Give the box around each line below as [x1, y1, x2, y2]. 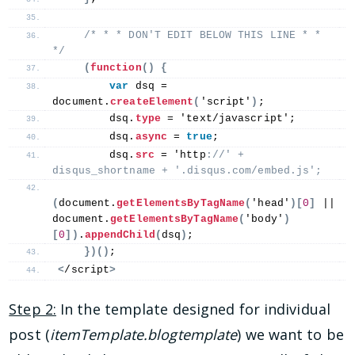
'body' [245, 212, 284, 225]
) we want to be [237, 324, 344, 344]
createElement [110, 95, 194, 108]
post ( [9, 324, 50, 344]
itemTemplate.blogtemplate [49, 324, 238, 344]
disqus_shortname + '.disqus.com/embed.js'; [52, 164, 323, 177]
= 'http [154, 148, 206, 161]
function [90, 61, 142, 74]
